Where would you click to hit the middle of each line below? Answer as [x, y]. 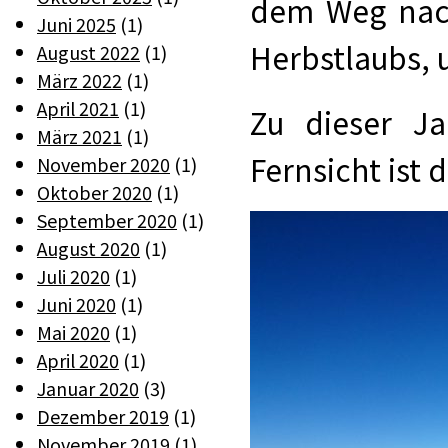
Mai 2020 [73, 332]
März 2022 [79, 80]
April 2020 [78, 360]
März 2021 [79, 136]
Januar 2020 [88, 388]
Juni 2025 [76, 24]
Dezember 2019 [103, 416]
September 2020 [107, 220]
